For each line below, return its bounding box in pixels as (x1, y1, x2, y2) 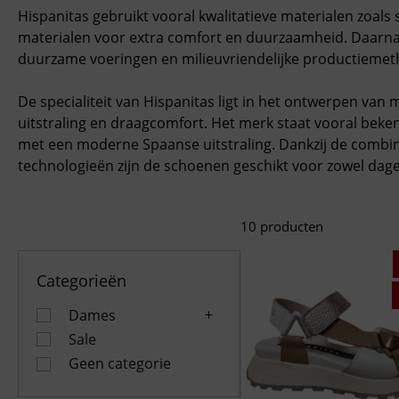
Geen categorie (69, 354, 171, 374)
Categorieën (37, 270, 126, 291)
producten (256, 217, 323, 235)
